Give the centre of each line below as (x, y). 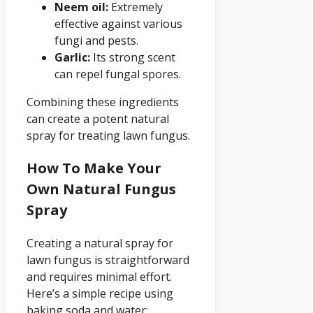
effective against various (118, 23)
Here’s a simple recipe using (100, 293)
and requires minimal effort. (99, 276)
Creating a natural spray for (100, 243)
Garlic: (72, 57)
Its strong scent (133, 57)
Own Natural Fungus (101, 189)
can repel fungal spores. (118, 74)
